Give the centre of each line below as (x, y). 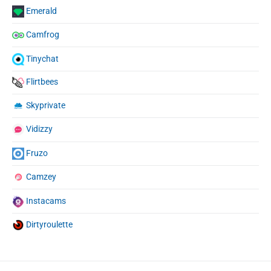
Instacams (46, 201)
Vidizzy (39, 129)
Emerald (41, 11)
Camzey (41, 176)
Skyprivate (46, 105)
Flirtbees (42, 82)
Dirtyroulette (49, 224)
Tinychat (42, 58)
